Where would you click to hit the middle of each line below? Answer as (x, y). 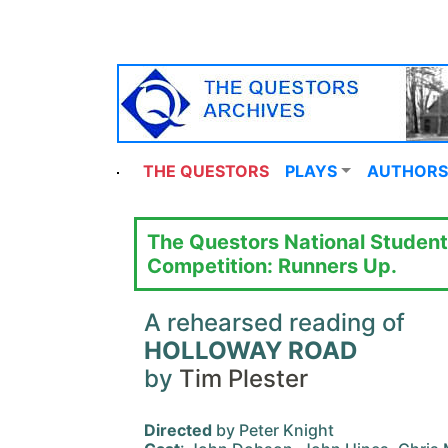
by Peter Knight (273, 430)
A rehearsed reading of (274, 322)
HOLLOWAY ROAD (250, 350)
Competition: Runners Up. (272, 266)
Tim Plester (243, 378)
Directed (178, 430)
